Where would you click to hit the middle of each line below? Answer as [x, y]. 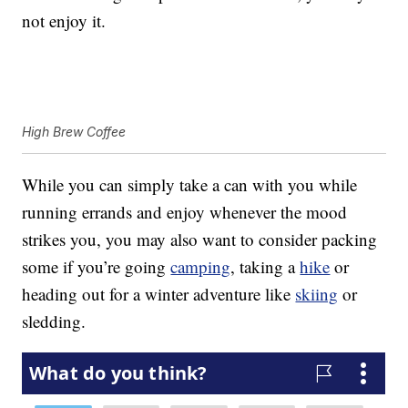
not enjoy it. [64, 21]
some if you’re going [97, 267]
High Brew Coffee [74, 132]
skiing [317, 294]
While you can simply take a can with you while [190, 185]
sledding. [54, 321]
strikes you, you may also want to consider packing [200, 240]
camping [201, 267]
